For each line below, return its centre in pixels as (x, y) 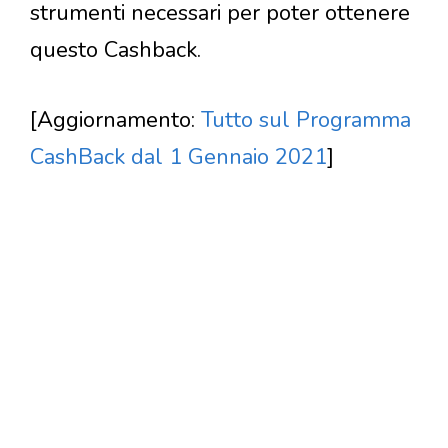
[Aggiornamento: (115, 120)
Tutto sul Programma (306, 120)
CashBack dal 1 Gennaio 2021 (178, 157)
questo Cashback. (115, 50)
